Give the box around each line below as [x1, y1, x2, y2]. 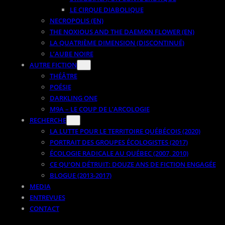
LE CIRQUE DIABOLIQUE [69, 5, 144, 14]
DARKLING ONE [49, 93, 97, 102]
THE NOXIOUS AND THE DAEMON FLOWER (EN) [49, 27, 194, 36]
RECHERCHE [29, 115, 66, 125]
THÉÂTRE [49, 71, 77, 80]
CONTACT [29, 203, 59, 213]
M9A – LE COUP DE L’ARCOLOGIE [49, 104, 150, 114]
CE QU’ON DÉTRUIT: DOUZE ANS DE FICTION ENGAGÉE [49, 159, 216, 169]
